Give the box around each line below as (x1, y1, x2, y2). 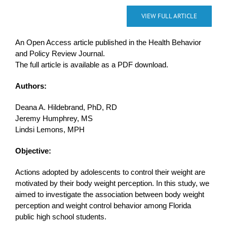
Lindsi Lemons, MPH (15, 125, 85, 134)
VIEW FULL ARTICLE (141, 12, 198, 21)
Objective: (15, 146, 51, 156)
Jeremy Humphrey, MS (15, 114, 93, 123)
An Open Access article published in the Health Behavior (15, 38, 201, 47)
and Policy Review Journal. (15, 49, 105, 58)
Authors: (15, 82, 47, 91)
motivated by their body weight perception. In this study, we (15, 179, 209, 188)
